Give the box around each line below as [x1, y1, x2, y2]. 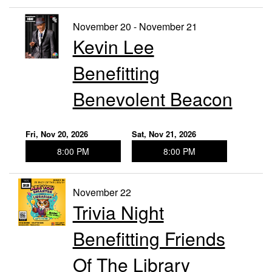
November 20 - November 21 [72, 19, 197, 34]
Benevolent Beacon [72, 86, 233, 112]
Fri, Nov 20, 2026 [25, 128, 88, 140]
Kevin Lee [72, 33, 154, 60]
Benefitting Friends [72, 225, 225, 252]
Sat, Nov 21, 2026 [131, 128, 196, 140]
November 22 [72, 185, 131, 200]
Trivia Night [72, 199, 164, 226]
